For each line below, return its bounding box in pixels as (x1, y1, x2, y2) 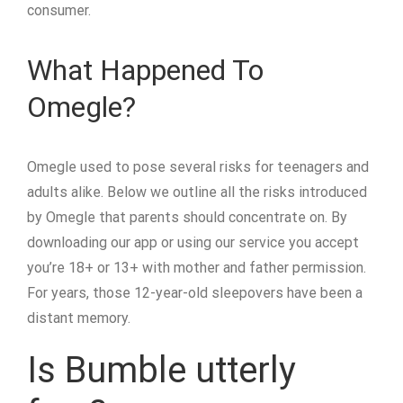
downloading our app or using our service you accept (27, 234, 359, 251)
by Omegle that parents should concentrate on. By (27, 209, 347, 226)
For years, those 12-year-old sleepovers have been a (27, 284, 363, 301)
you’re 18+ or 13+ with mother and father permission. (27, 259, 366, 276)
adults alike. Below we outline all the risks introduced (27, 184, 367, 201)
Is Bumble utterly (27, 349, 296, 391)
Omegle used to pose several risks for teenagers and (27, 158, 369, 175)
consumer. (27, 2, 91, 19)
